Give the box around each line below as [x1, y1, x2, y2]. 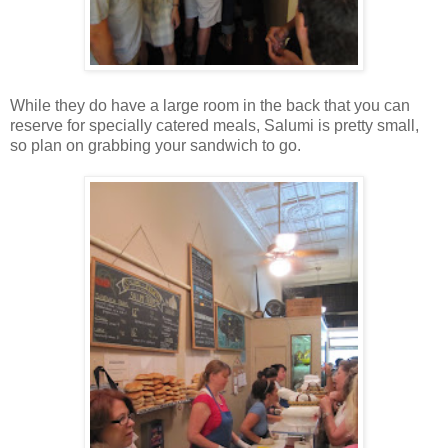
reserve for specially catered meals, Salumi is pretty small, [10, 117, 419, 135]
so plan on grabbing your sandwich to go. [10, 137, 301, 155]
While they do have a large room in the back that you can [10, 97, 410, 115]
